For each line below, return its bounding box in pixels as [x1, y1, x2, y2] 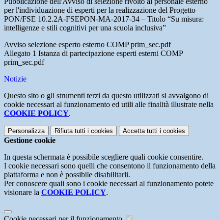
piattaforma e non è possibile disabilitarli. [4, 170, 130, 179]
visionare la [4, 188, 41, 197]
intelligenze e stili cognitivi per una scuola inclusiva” [4, 24, 166, 32]
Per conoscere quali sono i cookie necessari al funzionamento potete [4, 179, 214, 188]
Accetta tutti [123, 127, 158, 135]
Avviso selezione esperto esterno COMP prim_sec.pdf [4, 40, 171, 49]
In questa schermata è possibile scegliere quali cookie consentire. [4, 153, 203, 162]
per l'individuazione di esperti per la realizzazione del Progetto [4, 6, 195, 15]
